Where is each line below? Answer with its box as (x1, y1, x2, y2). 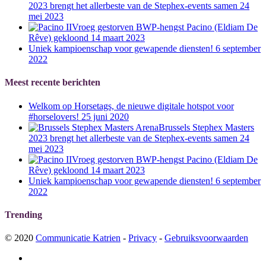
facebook (28, 252, 62, 263)
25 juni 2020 (81, 111, 129, 122)
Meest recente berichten (5, 77, 100, 88)
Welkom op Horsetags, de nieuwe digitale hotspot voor (28, 100, 234, 111)
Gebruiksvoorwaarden (164, 233, 248, 243)
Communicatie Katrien (36, 233, 121, 243)
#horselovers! (28, 111, 79, 122)
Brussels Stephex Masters (159, 122, 254, 132)
